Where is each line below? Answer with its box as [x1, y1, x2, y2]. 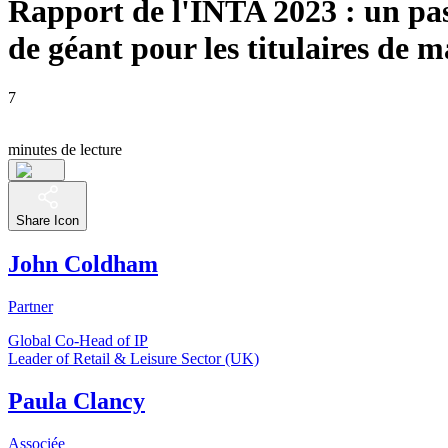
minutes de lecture [8, 140, 122, 158]
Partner [8, 297, 53, 315]
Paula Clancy [8, 387, 145, 414]
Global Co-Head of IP [8, 331, 148, 349]
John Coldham [8, 250, 158, 277]
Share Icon [16, 212, 79, 228]
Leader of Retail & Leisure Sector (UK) [8, 349, 259, 367]
